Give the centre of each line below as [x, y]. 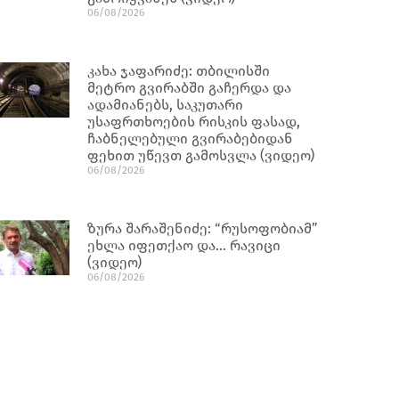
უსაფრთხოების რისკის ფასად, [194, 122]
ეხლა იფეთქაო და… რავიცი [184, 245]
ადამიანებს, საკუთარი [166, 105]
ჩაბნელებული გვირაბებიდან [191, 138]
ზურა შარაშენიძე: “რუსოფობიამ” [203, 228]
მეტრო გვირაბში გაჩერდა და [190, 88]
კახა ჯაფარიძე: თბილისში [179, 71]
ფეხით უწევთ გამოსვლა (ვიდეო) [201, 155]
